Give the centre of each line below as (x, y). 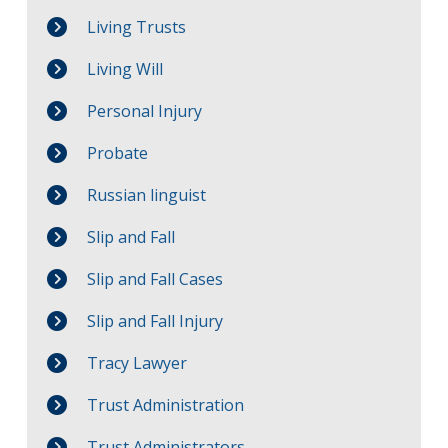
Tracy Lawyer (136, 362)
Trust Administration (165, 404)
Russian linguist (146, 194)
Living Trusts (136, 26)
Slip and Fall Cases (154, 278)
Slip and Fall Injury (154, 320)
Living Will (124, 68)
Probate (117, 152)
